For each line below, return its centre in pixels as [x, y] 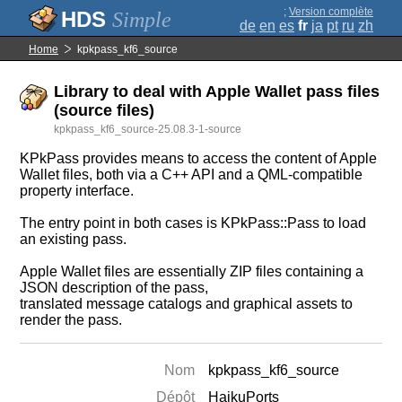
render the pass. [71, 320]
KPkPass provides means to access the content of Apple [199, 158]
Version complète [331, 12]
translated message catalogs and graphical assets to [187, 304]
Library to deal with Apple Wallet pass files [217, 92]
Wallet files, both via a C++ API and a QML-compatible [192, 175]
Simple [142, 20]
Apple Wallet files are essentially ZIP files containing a [192, 271]
